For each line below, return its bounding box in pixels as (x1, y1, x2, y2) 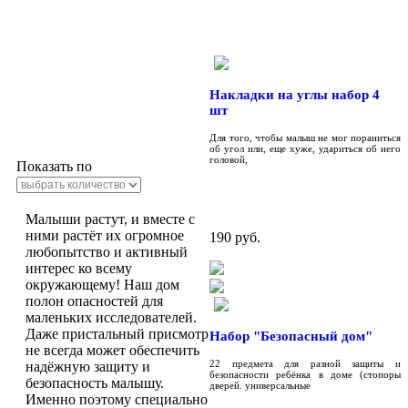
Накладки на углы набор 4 (209, 87, 380, 102)
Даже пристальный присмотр (25, 325, 209, 342)
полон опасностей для (25, 292, 163, 309)
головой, (209, 153, 248, 165)
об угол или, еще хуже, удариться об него (209, 142, 401, 154)
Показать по (16, 158, 92, 174)
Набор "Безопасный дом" (209, 328, 372, 343)
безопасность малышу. (25, 374, 164, 391)
